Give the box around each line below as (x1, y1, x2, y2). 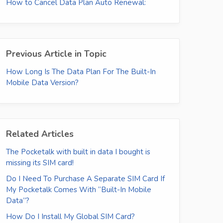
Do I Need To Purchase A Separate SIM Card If (6, 174, 165, 184)
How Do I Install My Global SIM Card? (6, 212, 135, 222)
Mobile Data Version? (6, 78, 79, 88)
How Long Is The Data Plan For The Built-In (6, 67, 156, 77)
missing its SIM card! (6, 158, 74, 168)
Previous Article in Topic (6, 48, 107, 60)
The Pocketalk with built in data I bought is (6, 147, 150, 157)
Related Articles (6, 128, 74, 140)
